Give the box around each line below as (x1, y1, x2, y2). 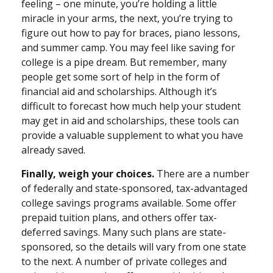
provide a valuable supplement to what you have (21, 128, 243, 142)
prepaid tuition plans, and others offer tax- (21, 210, 217, 224)
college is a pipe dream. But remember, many (21, 55, 227, 69)
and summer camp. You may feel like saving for (21, 40, 235, 54)
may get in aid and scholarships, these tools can (21, 113, 239, 127)
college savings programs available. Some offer (21, 196, 236, 210)
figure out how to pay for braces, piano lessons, (21, 26, 240, 40)
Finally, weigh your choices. (21, 166, 154, 180)
